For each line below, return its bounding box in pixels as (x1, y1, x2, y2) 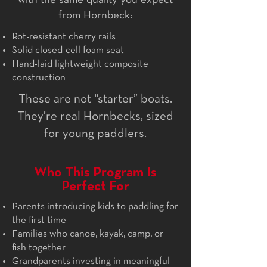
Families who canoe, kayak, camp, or (12, 229, 163, 238)
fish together (12, 243, 66, 252)
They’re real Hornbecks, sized (17, 110, 173, 122)
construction (12, 73, 66, 82)
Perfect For (61, 180, 129, 193)
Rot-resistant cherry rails (12, 32, 116, 41)
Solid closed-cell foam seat (12, 45, 124, 55)
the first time (12, 215, 66, 225)
